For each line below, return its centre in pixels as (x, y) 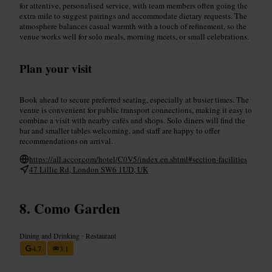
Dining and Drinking (50, 235)
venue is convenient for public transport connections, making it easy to (136, 110)
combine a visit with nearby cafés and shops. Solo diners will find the (132, 120)
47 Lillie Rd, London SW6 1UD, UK (89, 169)
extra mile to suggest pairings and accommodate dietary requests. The (133, 15)
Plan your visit (56, 68)
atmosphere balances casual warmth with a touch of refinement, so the (133, 26)
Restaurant (100, 235)
